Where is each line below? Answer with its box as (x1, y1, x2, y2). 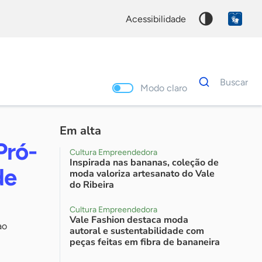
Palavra (192, 111, 221, 122)
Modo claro (149, 82, 187, 94)
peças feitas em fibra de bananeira (70, 236, 220, 249)
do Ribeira (70, 178, 114, 191)
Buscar (226, 76, 248, 88)
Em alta (60, 123, 101, 139)
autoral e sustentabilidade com (70, 225, 204, 237)
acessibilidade (132, 13, 186, 25)
